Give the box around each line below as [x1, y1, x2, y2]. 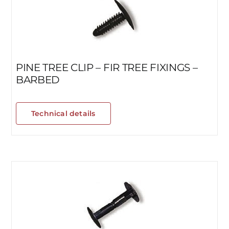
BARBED [15, 73, 60, 86]
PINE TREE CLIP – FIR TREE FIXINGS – [15, 61, 198, 74]
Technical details [31, 108, 96, 118]
